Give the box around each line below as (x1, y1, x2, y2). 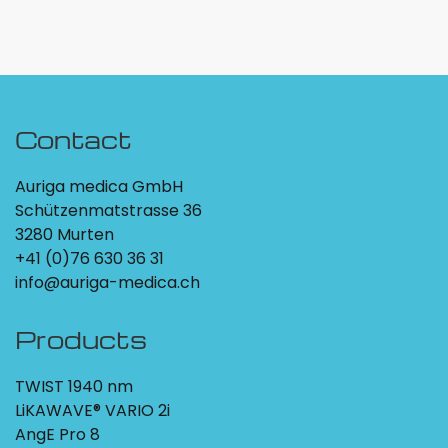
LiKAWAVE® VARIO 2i (15, 398, 170, 422)
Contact (15, 123, 132, 155)
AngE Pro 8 (15, 422, 100, 446)
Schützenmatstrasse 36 (15, 198, 202, 222)
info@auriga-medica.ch (15, 270, 200, 294)
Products (15, 323, 147, 355)
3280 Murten (15, 222, 114, 246)
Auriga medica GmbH (15, 174, 183, 198)
